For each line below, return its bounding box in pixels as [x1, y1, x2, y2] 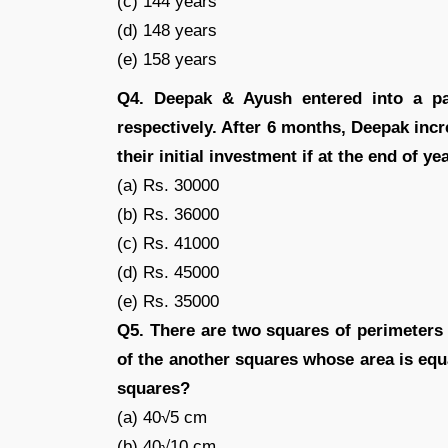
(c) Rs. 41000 [117, 234, 219, 253]
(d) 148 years [117, 21, 217, 40]
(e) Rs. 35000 [117, 292, 219, 311]
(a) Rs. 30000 [117, 176, 219, 195]
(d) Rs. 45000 [117, 263, 219, 282]
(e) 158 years [117, 50, 217, 69]
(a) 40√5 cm [117, 408, 207, 427]
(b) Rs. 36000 [117, 205, 219, 224]
